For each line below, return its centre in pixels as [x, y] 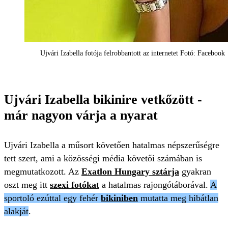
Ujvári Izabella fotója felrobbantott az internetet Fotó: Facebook [133, 53]
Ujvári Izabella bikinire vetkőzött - [103, 99]
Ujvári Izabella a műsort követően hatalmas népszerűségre [112, 145]
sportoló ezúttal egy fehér [52, 198]
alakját [16, 211]
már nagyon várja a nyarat [81, 115]
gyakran [195, 172]
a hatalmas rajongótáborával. [155, 185]
